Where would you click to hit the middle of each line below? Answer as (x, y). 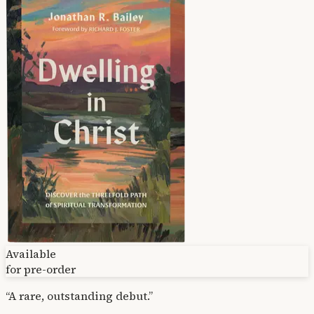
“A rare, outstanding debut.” (79, 295)
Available (31, 253)
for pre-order (41, 269)
